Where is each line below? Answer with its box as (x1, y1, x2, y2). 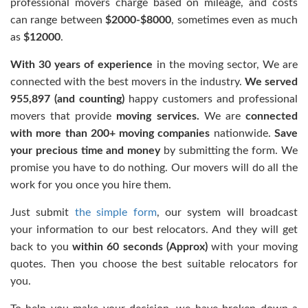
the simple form (74, 207, 157, 218)
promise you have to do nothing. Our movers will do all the (10, 162, 298, 173)
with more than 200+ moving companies (10, 128, 210, 139)
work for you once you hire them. (10, 179, 171, 190)
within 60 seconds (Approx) (68, 241, 208, 252)
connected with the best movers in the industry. (10, 76, 245, 87)
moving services (111, 111, 197, 122)
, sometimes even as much (171, 14, 298, 25)
